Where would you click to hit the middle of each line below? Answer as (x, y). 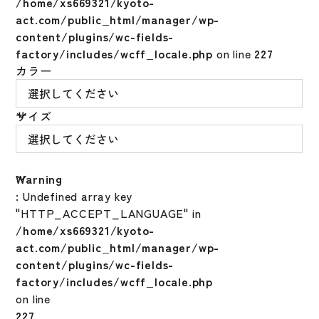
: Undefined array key (74, 196)
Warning (39, 179)
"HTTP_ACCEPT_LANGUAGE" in (109, 213)
